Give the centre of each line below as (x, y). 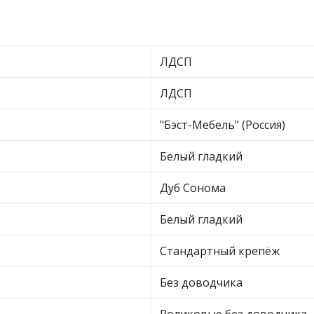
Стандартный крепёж (220, 251)
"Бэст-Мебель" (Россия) (223, 125)
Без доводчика (201, 282)
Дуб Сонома (193, 188)
